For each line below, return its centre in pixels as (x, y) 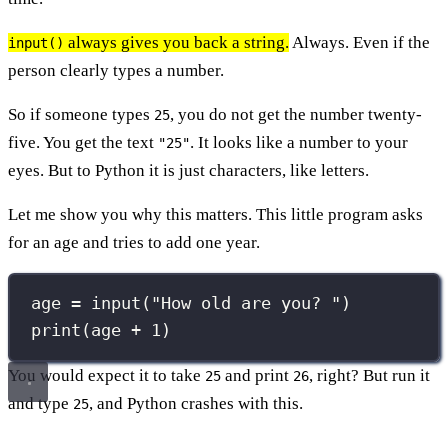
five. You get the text (83, 142)
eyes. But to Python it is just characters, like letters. (188, 170)
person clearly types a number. (116, 70)
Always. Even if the (359, 42)
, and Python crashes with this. (196, 403)
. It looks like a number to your (299, 142)
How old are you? (246, 303)
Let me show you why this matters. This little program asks (215, 214)
